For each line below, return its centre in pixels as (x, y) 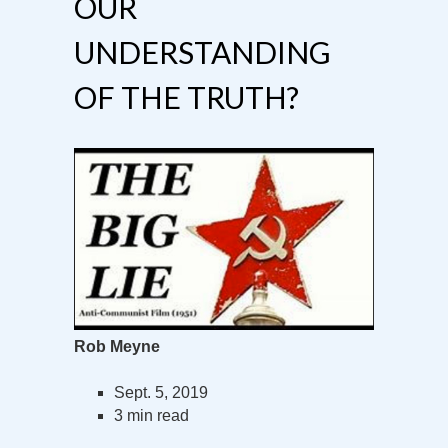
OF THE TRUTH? (186, 96)
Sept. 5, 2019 (161, 393)
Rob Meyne (117, 347)
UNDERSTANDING (202, 51)
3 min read (151, 416)
